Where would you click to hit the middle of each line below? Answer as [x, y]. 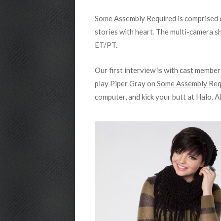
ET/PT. [106, 45]
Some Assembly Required [135, 18]
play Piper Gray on [126, 83]
